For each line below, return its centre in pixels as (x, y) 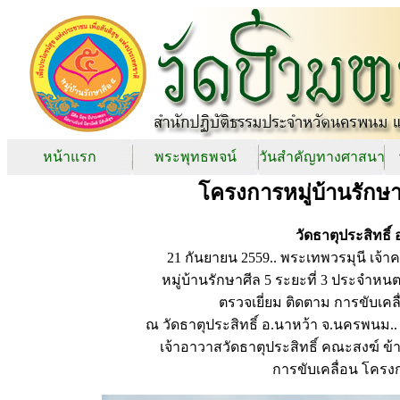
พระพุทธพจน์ (196, 157)
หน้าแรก (70, 157)
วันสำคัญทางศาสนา (322, 157)
